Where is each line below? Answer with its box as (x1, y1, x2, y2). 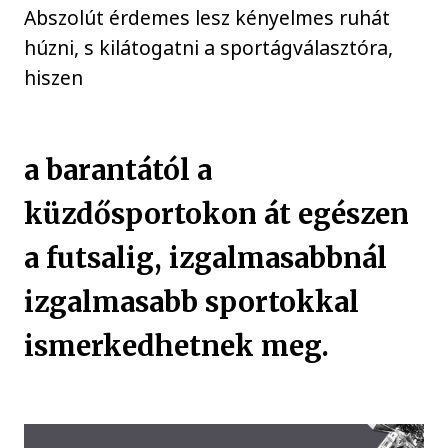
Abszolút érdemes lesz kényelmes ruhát (24, 4, 391, 32)
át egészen (264, 196, 410, 232)
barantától (46, 152, 191, 188)
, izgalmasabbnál (154, 240, 388, 276)
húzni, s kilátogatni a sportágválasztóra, (24, 34, 394, 62)
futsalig (39, 240, 155, 276)
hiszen (24, 64, 84, 92)
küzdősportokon (24, 196, 265, 232)
